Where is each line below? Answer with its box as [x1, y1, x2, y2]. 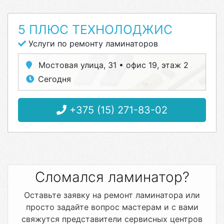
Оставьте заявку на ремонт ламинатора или [24, 190, 200, 200]
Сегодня [38, 74, 71, 84]
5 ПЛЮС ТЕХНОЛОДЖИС [18, 22, 172, 37]
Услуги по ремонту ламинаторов [26, 38, 158, 48]
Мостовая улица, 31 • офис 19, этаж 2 [36, 60, 188, 70]
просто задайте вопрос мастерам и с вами [25, 202, 198, 212]
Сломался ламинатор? [34, 168, 189, 185]
